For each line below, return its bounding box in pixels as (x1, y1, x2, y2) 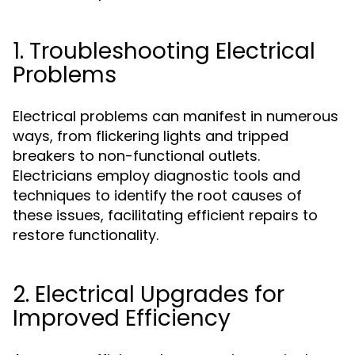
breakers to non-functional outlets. (13, 146, 260, 166)
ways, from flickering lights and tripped (13, 126, 288, 146)
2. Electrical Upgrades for (13, 279, 284, 310)
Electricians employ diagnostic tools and (13, 166, 300, 185)
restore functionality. (13, 225, 158, 245)
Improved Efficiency (13, 303, 231, 334)
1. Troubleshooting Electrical (13, 36, 315, 67)
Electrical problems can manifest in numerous (13, 106, 338, 126)
